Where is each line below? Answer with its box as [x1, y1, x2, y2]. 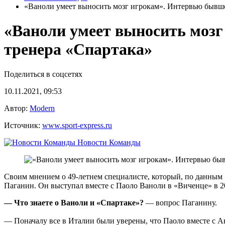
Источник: [4, 121, 42, 130]
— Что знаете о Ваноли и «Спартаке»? [4, 198, 144, 207]
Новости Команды [75, 138, 141, 147]
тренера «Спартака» [4, 40, 152, 59]
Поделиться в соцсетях [4, 69, 82, 78]
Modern [30, 103, 55, 113]
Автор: [4, 103, 30, 113]
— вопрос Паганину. [144, 198, 217, 207]
